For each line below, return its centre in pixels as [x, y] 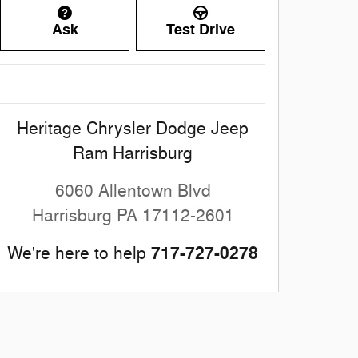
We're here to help [77, 254]
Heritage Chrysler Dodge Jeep [133, 129]
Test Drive [201, 30]
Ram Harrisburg [133, 154]
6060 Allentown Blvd [133, 191]
